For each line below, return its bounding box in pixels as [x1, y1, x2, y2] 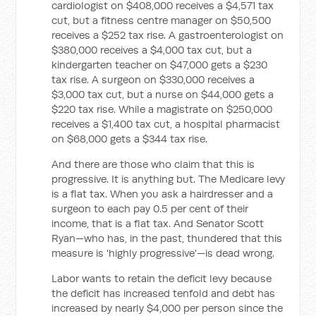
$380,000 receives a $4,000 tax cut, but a [51, 43, 253, 56]
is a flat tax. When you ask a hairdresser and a [51, 187, 274, 200]
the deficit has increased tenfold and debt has [51, 286, 276, 300]
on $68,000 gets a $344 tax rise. [51, 132, 208, 145]
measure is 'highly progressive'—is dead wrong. [51, 246, 275, 260]
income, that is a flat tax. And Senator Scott [51, 217, 265, 230]
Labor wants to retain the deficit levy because [51, 272, 272, 285]
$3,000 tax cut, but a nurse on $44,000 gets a [51, 87, 274, 101]
